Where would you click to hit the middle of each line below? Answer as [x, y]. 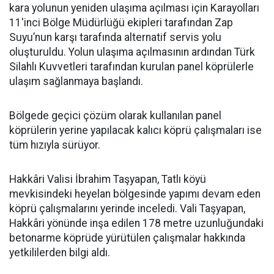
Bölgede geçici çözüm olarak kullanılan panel [115, 116]
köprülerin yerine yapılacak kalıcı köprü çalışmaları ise [135, 130]
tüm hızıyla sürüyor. [55, 145]
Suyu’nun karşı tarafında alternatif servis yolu [115, 37]
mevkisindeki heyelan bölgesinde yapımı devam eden [135, 194]
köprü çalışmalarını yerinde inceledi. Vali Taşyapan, [127, 209]
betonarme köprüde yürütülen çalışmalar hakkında [127, 238]
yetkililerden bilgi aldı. [60, 253]
